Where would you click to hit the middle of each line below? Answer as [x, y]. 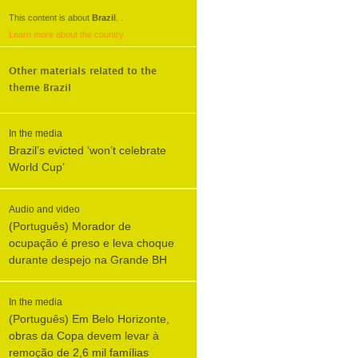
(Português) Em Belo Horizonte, [89, 319]
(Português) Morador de [70, 226]
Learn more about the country [66, 34]
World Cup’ [37, 167]
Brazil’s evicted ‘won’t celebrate [88, 150]
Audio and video [44, 209]
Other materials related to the [83, 71]
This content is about [50, 18]
